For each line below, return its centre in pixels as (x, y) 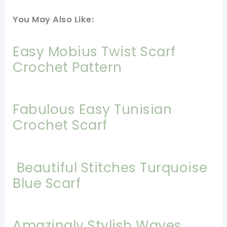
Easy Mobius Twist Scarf (94, 51)
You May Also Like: (54, 20)
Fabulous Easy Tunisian (92, 109)
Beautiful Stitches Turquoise (112, 167)
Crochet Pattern (67, 67)
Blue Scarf (47, 183)
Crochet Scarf (60, 125)
